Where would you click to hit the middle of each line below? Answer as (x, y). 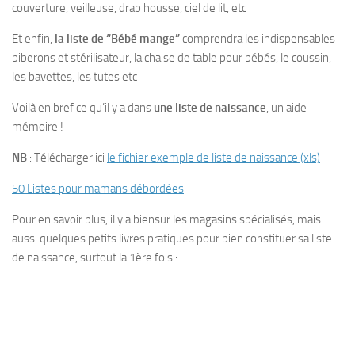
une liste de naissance (210, 107)
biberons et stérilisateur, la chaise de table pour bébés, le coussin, (172, 57)
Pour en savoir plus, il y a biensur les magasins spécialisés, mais (166, 219)
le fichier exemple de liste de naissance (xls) (214, 157)
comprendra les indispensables (258, 38)
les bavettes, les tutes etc (74, 76)
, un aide (286, 107)
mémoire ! (38, 126)
